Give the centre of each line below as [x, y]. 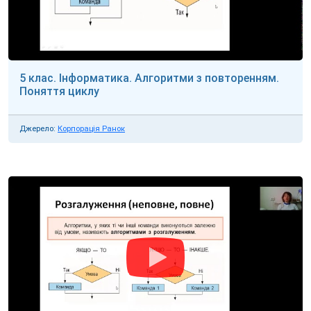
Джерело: [37, 129]
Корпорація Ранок [91, 129]
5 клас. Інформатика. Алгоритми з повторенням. [149, 78]
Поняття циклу [59, 92]
